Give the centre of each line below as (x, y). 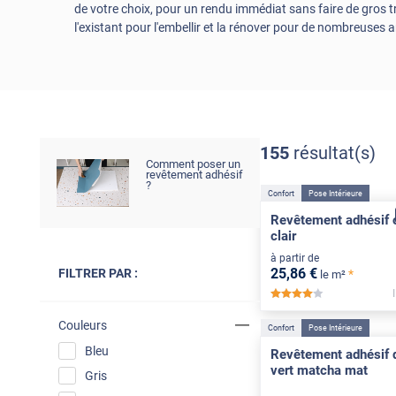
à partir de (294, 258)
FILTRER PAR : (98, 273)
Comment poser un (193, 164)
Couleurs (82, 325)
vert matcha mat (319, 370)
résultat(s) (334, 152)
